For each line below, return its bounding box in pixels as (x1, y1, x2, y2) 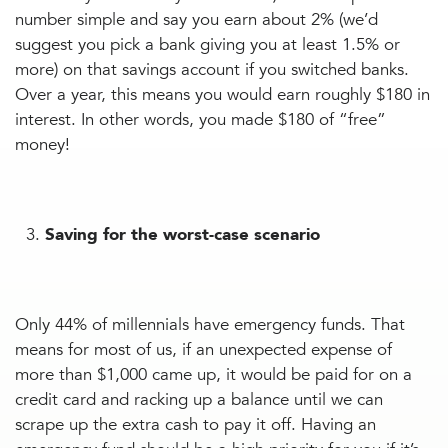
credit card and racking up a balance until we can (15, 388, 383, 411)
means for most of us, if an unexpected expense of (15, 338, 392, 361)
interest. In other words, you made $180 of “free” (15, 108, 386, 131)
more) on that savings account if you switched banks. (15, 58, 409, 81)
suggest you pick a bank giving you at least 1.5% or (15, 33, 400, 56)
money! (15, 133, 70, 156)
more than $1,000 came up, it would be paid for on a (15, 363, 412, 386)
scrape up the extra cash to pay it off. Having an (15, 413, 376, 436)
